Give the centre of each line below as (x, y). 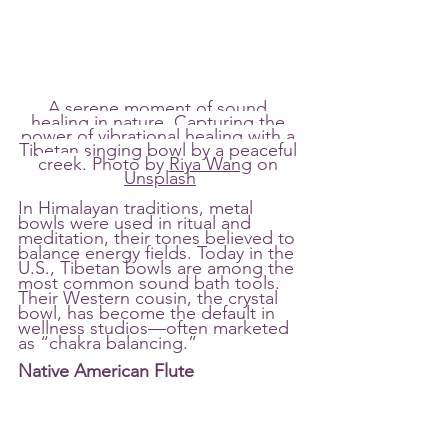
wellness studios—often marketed (156, 328)
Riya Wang (210, 164)
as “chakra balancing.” (107, 343)
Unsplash (160, 178)
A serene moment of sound (160, 108)
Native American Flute (106, 371)
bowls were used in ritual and (137, 223)
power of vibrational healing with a (160, 136)
